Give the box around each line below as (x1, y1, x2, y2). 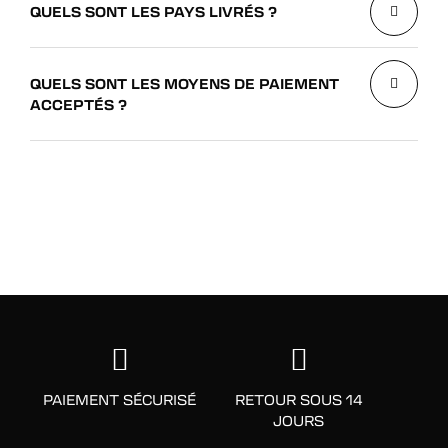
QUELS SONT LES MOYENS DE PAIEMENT (30, 73, 339, 93)
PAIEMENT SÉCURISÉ (43, 389, 196, 409)
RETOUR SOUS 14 (234, 389, 363, 409)
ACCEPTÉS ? (30, 94, 127, 114)
